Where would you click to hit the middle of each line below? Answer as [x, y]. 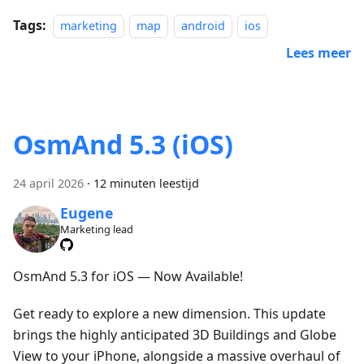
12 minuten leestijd [146, 183]
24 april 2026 [48, 183]
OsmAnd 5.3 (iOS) [123, 144]
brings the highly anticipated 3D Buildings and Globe [175, 334]
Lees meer [318, 52]
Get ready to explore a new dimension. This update [169, 313]
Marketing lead [96, 230]
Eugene [86, 213]
